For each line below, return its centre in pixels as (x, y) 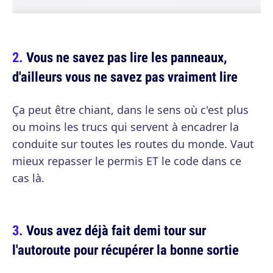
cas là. (28, 178)
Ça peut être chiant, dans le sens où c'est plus (130, 110)
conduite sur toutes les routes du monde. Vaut (133, 144)
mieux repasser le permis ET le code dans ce (127, 161)
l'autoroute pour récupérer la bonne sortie (126, 250)
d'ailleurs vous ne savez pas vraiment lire (125, 76)
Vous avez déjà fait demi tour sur (116, 230)
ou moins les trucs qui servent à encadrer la (126, 127)
